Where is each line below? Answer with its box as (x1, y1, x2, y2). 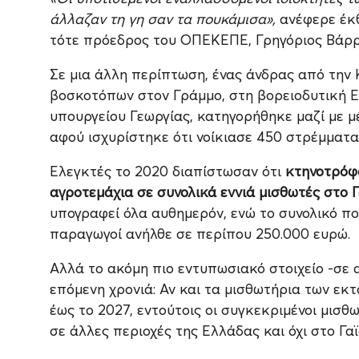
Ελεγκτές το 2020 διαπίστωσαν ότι (50, 163, 285, 180)
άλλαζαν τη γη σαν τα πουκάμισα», (50, 10, 276, 28)
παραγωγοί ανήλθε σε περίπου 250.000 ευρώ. (50, 225, 350, 243)
